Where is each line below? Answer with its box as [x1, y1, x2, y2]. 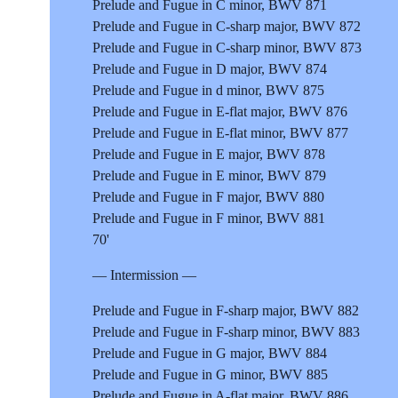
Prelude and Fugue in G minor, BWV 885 [92, 366, 328, 382]
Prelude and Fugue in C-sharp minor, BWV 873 [92, 39, 362, 55]
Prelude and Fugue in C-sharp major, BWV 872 [92, 18, 361, 34]
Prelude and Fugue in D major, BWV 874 [92, 60, 327, 76]
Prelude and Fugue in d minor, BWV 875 [92, 82, 324, 98]
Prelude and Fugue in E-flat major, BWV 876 [92, 103, 347, 119]
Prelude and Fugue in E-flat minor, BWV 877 [92, 124, 348, 140]
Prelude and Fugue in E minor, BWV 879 [92, 167, 326, 183]
